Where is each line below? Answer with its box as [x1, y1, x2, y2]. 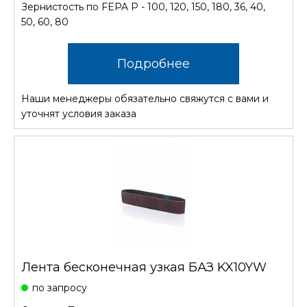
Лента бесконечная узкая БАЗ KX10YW [21, 260, 267, 275]
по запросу [32, 282, 87, 294]
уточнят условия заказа [21, 108, 136, 120]
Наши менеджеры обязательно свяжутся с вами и [21, 93, 269, 105]
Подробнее [117, 56, 190, 71]
